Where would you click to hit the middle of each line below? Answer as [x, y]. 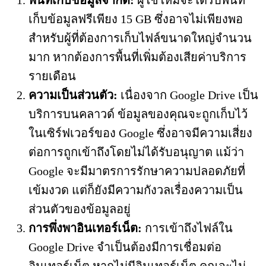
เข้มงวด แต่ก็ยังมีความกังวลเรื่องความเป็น [136, 190]
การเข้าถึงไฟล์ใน [187, 228]
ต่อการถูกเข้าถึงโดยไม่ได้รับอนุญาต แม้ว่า [136, 152]
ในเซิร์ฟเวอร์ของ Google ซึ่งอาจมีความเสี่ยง [140, 133]
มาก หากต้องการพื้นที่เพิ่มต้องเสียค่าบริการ [137, 57]
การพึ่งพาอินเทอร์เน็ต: [85, 228]
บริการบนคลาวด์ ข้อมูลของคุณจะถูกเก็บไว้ [138, 114]
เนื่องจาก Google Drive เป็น [188, 95]
